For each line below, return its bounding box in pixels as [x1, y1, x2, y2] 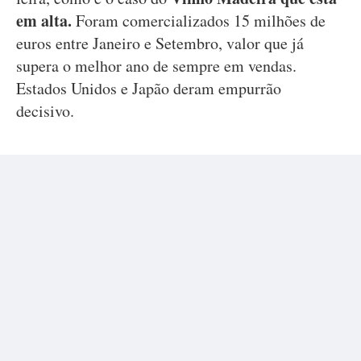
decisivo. [16, 100, 80, 122]
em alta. [16, 9, 76, 32]
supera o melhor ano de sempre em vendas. [16, 55, 297, 77]
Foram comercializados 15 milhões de [76, 10, 326, 31]
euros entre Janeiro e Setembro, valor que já [16, 32, 304, 54]
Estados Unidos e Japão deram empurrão [16, 77, 281, 99]
